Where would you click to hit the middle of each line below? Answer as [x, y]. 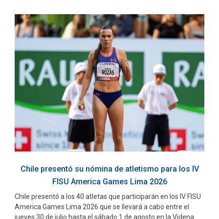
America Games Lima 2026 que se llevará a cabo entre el [102, 207]
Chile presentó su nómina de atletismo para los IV [109, 169]
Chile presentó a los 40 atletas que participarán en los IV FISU [108, 197]
